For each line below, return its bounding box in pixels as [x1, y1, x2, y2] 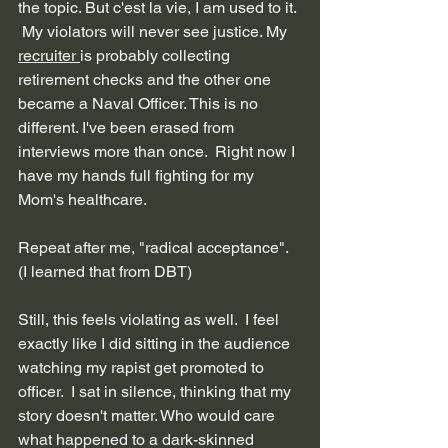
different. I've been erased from [18, 117, 238, 137]
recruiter [18, 45, 80, 65]
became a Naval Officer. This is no [18, 93, 262, 113]
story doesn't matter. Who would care [18, 405, 279, 425]
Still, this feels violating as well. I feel [18, 309, 283, 329]
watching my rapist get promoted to [18, 357, 268, 377]
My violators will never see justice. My [18, 21, 291, 41]
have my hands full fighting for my [18, 165, 258, 185]
